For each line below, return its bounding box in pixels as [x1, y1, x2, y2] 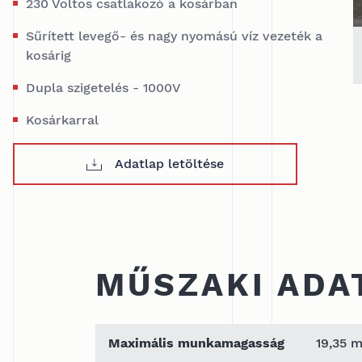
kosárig [26, 48, 71, 63]
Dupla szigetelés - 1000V [26, 80, 181, 95]
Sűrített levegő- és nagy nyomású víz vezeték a [26, 28, 322, 44]
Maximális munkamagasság [108, 335, 284, 351]
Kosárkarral [26, 112, 99, 128]
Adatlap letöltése [115, 156, 224, 171]
